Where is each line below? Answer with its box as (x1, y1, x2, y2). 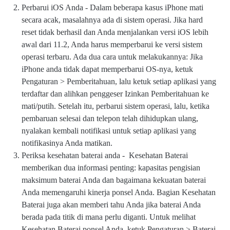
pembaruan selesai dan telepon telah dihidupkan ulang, (22, 114, 198, 123)
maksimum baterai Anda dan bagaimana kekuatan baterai (22, 176, 206, 185)
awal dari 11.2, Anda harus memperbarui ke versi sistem (22, 40, 202, 49)
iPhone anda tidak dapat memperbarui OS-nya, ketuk (22, 65, 193, 74)
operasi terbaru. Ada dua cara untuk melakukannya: (22, 52, 190, 62)
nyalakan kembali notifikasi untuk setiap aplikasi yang (22, 126, 196, 136)
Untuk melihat (149, 213, 196, 222)
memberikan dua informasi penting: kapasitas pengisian (22, 163, 200, 172)
